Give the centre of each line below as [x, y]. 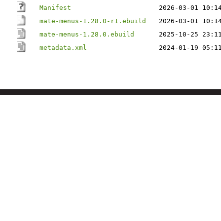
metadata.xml [63, 48]
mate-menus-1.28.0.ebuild [87, 34]
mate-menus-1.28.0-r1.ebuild [93, 21]
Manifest [55, 8]
